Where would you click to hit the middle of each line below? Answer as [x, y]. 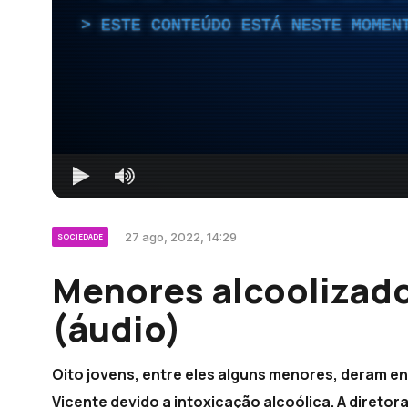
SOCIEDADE [80, 236]
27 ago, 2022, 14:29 [181, 236]
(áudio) [117, 327]
